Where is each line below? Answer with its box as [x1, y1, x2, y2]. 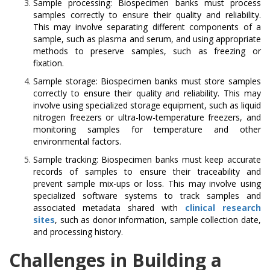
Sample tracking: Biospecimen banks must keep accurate [33, 154, 261, 166]
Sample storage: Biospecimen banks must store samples [33, 75, 261, 87]
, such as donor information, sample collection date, [55, 214, 261, 226]
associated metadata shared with [33, 202, 185, 214]
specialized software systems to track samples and [33, 190, 261, 202]
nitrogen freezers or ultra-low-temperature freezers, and [33, 111, 261, 124]
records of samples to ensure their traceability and [33, 166, 261, 178]
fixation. [33, 57, 64, 69]
